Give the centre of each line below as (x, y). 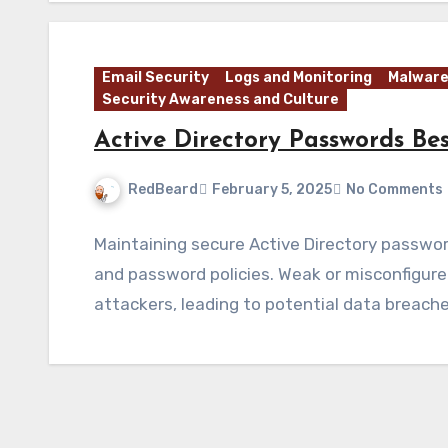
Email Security (155, 77)
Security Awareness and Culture (220, 99)
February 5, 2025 (272, 190)
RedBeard (163, 189)
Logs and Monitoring (298, 77)
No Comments (394, 190)
